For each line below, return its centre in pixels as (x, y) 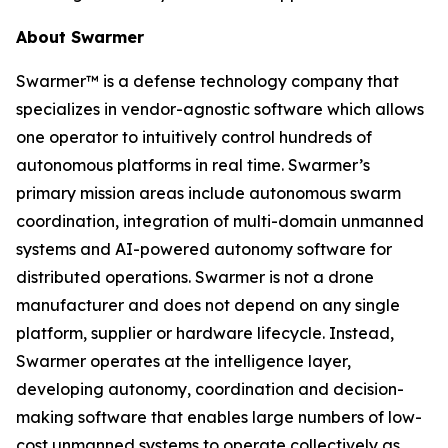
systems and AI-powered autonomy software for (204, 249)
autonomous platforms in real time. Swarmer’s (193, 165)
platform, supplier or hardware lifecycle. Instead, (205, 333)
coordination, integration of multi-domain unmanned (220, 221)
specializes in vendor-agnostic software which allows (220, 109)
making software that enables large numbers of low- (219, 417)
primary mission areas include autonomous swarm (208, 193)
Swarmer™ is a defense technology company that (207, 81)
